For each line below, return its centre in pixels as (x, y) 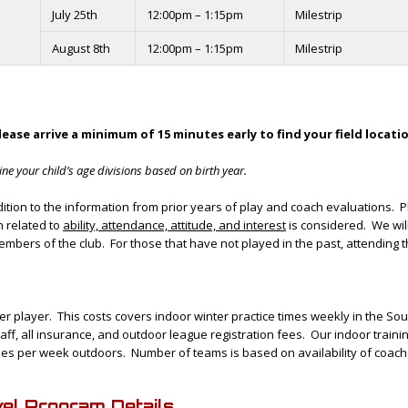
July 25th (75, 15)
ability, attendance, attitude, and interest (174, 225)
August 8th (81, 48)
